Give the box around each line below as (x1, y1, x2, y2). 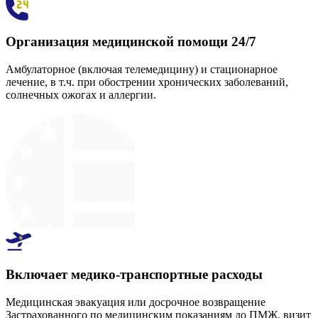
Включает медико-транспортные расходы (6, 267, 263, 283)
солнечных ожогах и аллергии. (6, 88, 156, 101)
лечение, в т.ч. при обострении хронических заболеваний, (6, 75, 288, 88)
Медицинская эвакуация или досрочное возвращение (6, 295, 265, 308)
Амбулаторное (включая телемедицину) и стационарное (6, 62, 278, 75)
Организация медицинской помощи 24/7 (6, 33, 256, 49)
